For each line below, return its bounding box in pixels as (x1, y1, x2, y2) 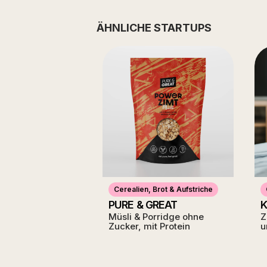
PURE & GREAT (108, 198, 178, 211)
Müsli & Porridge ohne (108, 211, 204, 222)
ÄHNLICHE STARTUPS (97, 21, 212, 34)
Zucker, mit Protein (108, 221, 190, 232)
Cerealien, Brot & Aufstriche (114, 185, 213, 194)
